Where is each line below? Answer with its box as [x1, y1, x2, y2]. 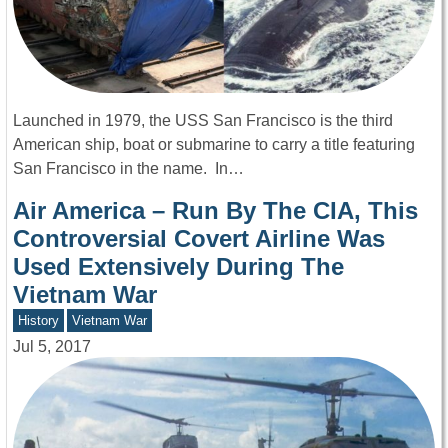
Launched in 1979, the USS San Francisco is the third [13, 112, 393, 130]
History [17, 313, 59, 329]
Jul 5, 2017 [13, 338, 91, 356]
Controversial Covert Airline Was [13, 225, 385, 253]
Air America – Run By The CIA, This [13, 197, 418, 225]
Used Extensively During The [13, 253, 344, 281]
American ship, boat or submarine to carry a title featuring [13, 136, 415, 154]
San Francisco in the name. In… [13, 160, 244, 178]
